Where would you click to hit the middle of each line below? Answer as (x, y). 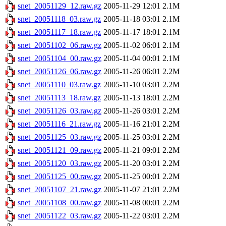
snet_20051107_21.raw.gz (60, 190)
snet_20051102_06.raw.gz (60, 45)
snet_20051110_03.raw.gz (59, 85)
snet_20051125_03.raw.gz (60, 137)
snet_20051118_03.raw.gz (59, 19)
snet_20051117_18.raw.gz (59, 32)
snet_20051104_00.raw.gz (60, 59)
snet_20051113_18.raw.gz (59, 98)
